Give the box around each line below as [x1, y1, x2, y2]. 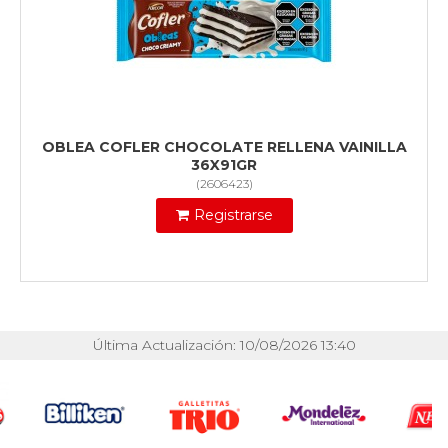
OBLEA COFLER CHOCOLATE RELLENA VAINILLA [41, 138, 407, 157]
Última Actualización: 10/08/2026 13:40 [92, 336, 356, 355]
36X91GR [191, 156, 257, 175]
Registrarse [193, 206, 273, 225]
